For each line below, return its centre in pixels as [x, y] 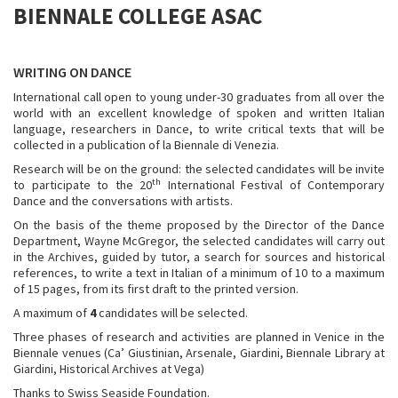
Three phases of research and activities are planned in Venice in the [199, 337]
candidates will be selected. [172, 313]
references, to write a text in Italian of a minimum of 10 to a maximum [199, 273]
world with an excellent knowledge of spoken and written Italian [199, 113]
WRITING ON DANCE [72, 72]
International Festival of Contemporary [273, 185]
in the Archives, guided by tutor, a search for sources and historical [199, 257]
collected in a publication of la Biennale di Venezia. [146, 145]
